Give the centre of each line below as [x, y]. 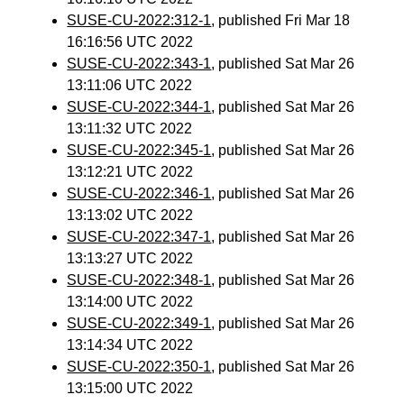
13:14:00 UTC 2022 [130, 302]
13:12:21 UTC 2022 [130, 172]
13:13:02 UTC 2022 [130, 215]
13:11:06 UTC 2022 [130, 85]
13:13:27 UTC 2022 [130, 258]
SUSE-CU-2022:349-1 [139, 323]
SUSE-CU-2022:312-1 [139, 20]
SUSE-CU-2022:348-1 [139, 280]
